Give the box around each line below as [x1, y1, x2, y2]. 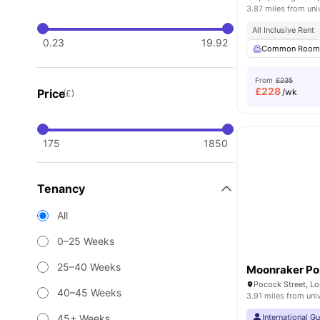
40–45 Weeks [57, 286, 121, 299]
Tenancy [37, 181, 85, 196]
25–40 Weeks [57, 261, 121, 273]
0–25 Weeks [57, 235, 114, 247]
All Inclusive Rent [252, 25, 315, 35]
